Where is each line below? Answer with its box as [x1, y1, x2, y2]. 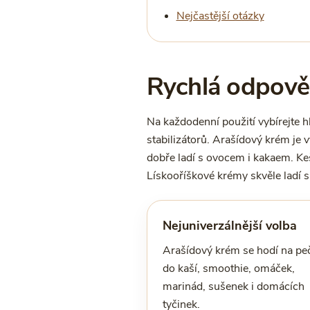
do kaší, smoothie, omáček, [162, 261, 295, 276]
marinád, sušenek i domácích [162, 279, 304, 294]
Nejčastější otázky [176, 8, 264, 24]
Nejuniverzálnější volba [162, 217, 297, 234]
